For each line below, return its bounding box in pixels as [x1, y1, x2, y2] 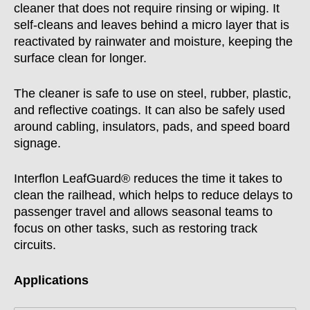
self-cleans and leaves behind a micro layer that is [14, 18, 289, 32]
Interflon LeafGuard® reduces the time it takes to [14, 172, 282, 185]
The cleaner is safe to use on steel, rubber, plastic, [14, 86, 291, 100]
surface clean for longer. [14, 51, 147, 65]
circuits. [14, 238, 56, 252]
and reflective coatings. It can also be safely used [14, 103, 285, 117]
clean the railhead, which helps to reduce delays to [14, 188, 293, 202]
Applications [14, 273, 89, 287]
